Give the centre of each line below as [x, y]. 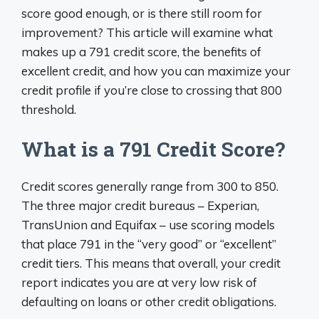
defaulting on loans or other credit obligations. [149, 302]
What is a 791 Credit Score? [153, 149]
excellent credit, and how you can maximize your [156, 70]
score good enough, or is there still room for [142, 13]
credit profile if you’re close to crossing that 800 [152, 90]
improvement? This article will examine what [147, 32]
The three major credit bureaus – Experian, [140, 205]
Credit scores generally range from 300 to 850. [150, 186]
